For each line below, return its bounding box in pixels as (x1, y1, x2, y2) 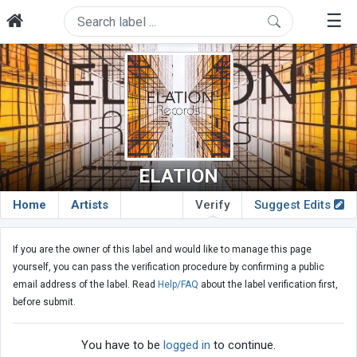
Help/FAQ (158, 279, 198, 290)
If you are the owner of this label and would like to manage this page (13, 244, 312, 255)
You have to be (81, 338, 163, 352)
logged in (163, 338, 210, 352)
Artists (71, 198, 108, 212)
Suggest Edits (254, 198, 334, 212)
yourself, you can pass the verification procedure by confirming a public (13, 261, 324, 273)
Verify (195, 198, 229, 212)
